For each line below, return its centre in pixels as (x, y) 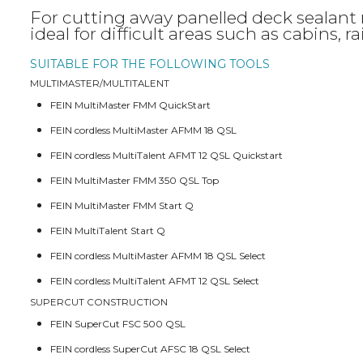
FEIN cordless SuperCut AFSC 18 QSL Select (151, 348)
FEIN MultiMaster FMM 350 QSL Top (135, 180)
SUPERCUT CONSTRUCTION (99, 302)
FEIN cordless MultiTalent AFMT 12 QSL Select (155, 280)
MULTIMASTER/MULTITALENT (100, 83)
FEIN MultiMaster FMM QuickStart (131, 105)
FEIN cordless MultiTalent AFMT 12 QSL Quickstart (167, 155)
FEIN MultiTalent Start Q (108, 230)
